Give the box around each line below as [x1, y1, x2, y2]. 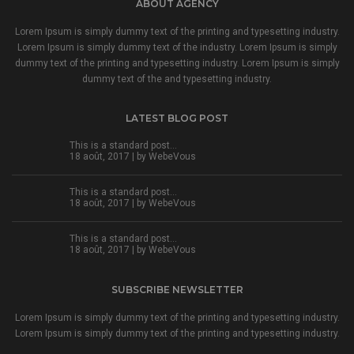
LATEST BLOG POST [126, 112, 228, 124]
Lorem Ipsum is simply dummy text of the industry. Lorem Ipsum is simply [17, 42, 337, 53]
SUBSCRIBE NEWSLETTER [111, 284, 243, 296]
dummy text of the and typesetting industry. [82, 73, 272, 85]
